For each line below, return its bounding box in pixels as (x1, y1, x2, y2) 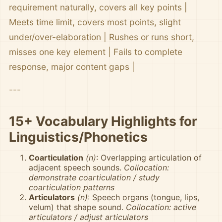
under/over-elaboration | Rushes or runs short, (9, 32, 194, 42)
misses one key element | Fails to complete (9, 47, 182, 57)
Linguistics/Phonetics (9, 129, 148, 145)
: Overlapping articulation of (96, 153, 202, 163)
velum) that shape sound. (29, 202, 126, 212)
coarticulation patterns (29, 182, 114, 192)
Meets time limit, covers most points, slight (9, 17, 181, 27)
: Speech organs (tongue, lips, (88, 192, 199, 202)
